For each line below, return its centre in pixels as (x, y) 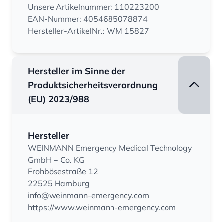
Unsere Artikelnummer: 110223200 (93, 7)
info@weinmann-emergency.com (88, 195)
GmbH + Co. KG (56, 160)
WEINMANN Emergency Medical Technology (110, 148)
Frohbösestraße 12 (63, 172)
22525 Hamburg (59, 184)
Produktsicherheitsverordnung (93, 85)
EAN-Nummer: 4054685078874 (88, 19)
